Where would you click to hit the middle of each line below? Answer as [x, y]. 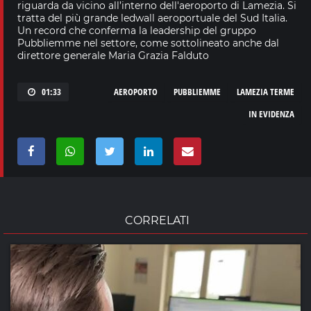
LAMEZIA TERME [266, 91]
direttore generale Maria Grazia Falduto [113, 55]
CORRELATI [157, 220]
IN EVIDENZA [271, 114]
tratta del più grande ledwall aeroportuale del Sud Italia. [152, 18]
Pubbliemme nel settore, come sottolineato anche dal [148, 43]
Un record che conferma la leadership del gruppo [137, 30]
